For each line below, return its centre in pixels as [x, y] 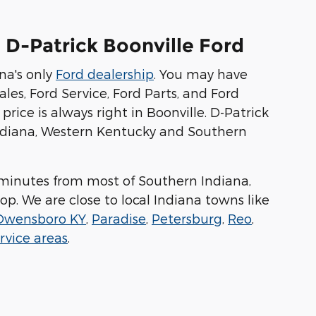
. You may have [201, 74]
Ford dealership [105, 74]
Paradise [119, 219]
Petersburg [187, 219]
